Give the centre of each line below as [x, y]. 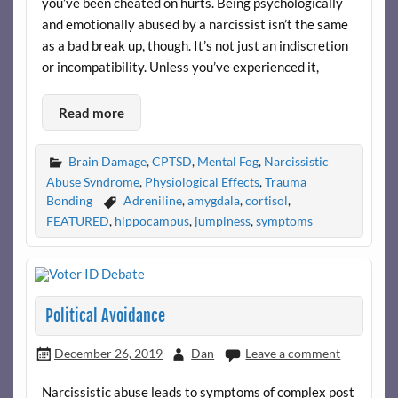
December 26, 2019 [108, 353]
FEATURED [77, 221]
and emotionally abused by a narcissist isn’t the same [195, 24]
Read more [91, 112]
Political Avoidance [105, 315]
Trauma [285, 181]
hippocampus [151, 221]
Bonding [69, 200]
